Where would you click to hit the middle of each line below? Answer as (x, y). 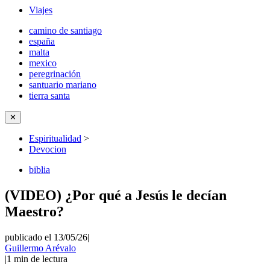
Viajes (41, 10)
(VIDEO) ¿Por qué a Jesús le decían (116, 195)
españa (42, 41)
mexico (43, 63)
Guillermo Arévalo (40, 248)
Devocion (48, 149)
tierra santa (49, 96)
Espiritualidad (55, 138)
